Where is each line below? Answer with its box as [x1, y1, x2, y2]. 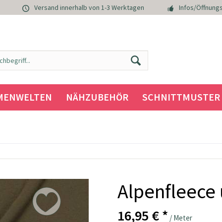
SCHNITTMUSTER [142, 91, 220, 103]
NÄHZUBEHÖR [65, 91, 128, 103]
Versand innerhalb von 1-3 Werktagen [34, 3, 144, 12]
